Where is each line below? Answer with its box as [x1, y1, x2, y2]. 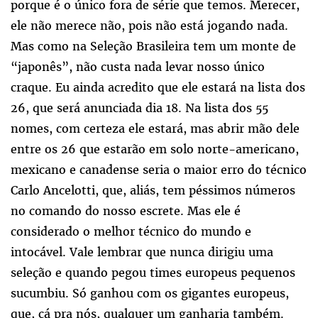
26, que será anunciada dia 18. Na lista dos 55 [11, 99, 268, 116]
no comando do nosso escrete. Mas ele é [11, 202, 241, 219]
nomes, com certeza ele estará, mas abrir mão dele [11, 120, 300, 136]
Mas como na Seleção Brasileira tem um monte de [11, 38, 296, 54]
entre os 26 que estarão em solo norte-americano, [11, 141, 299, 157]
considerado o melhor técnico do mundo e [11, 223, 251, 239]
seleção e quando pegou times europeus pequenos [11, 264, 295, 280]
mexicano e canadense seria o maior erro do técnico [11, 161, 307, 177]
